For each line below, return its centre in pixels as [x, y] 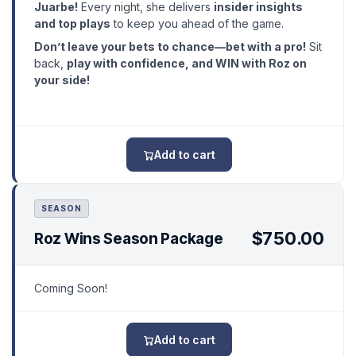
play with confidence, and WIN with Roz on [187, 64]
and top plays [72, 24]
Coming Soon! [71, 288]
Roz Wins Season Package [129, 238]
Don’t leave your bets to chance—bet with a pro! [170, 47]
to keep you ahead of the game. [197, 24]
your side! [62, 80]
